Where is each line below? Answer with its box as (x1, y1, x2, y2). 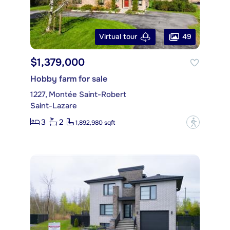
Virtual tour (99, 32, 137, 42)
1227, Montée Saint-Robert (30, 89, 126, 100)
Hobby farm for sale (30, 73, 107, 84)
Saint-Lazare (30, 100, 77, 111)
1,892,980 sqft (75, 119, 115, 127)
